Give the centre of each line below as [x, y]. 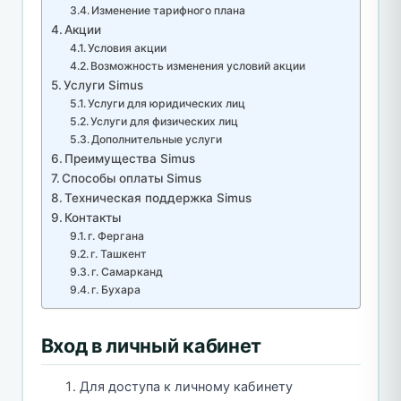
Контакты [93, 218]
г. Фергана [116, 236]
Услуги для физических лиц [165, 122]
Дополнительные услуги [157, 140]
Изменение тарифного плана [169, 11]
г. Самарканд [128, 272]
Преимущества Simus [130, 159]
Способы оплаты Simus [132, 179]
